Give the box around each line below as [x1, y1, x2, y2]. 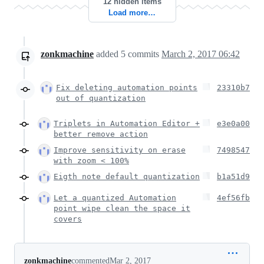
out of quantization [56, 94, 146, 103]
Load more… [108, 8, 156, 18]
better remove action [54, 130, 148, 139]
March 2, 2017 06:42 [161, 49, 240, 60]
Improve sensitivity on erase [54, 146, 186, 155]
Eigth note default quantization [54, 172, 200, 181]
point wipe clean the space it [54, 204, 190, 213]
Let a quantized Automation [54, 193, 176, 203]
